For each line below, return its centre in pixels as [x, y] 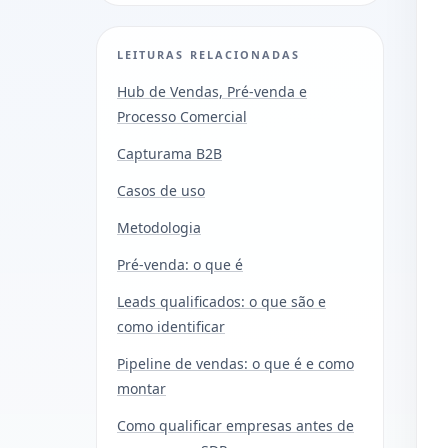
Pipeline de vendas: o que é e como [235, 363]
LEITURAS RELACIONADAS [209, 54]
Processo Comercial [182, 116]
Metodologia [159, 227]
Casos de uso [161, 190]
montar [141, 388]
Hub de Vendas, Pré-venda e [212, 91]
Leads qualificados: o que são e [221, 301]
